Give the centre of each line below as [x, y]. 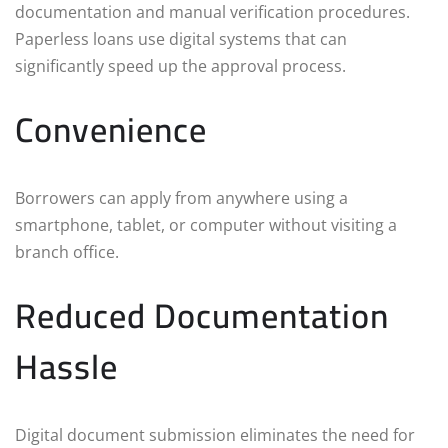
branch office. [67, 251]
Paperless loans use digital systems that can [181, 38]
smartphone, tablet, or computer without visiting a [206, 224]
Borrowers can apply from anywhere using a [181, 197]
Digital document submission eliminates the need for [215, 434]
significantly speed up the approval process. [180, 65]
